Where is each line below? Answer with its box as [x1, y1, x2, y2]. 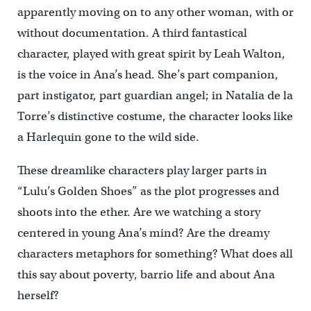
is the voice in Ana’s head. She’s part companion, [17, 67, 278, 82]
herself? [17, 287, 59, 303]
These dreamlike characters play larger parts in [17, 162, 267, 178]
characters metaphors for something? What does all [17, 246, 293, 261]
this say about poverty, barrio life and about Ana [17, 267, 275, 282]
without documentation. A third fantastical [17, 25, 247, 40]
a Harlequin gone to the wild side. [17, 129, 199, 144]
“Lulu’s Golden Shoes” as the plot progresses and [17, 183, 279, 199]
